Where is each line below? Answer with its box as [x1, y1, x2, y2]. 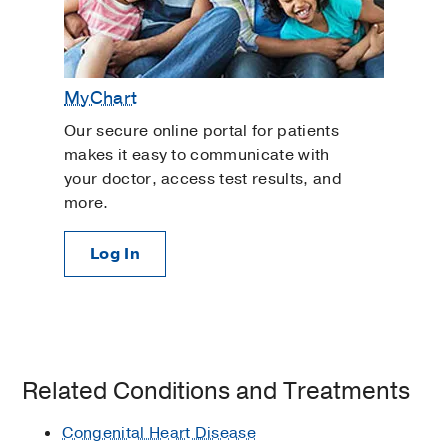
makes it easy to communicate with [64, 144, 330, 167]
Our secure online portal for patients [64, 120, 339, 143]
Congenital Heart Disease [62, 422, 257, 445]
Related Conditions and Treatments [22, 375, 411, 408]
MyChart [64, 86, 138, 111]
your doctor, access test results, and [64, 168, 342, 191]
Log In [90, 243, 140, 266]
